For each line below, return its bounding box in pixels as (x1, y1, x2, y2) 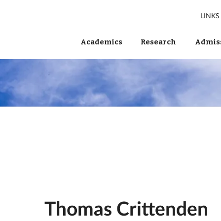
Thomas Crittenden (44, 196, 209, 220)
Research (141, 37, 177, 46)
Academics (80, 37, 122, 46)
